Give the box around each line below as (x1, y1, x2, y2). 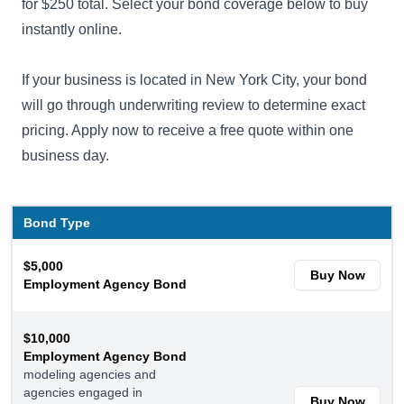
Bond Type (23, 215, 90, 230)
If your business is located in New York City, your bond (22, 71, 367, 87)
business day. (22, 147, 109, 163)
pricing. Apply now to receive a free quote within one (22, 122, 353, 138)
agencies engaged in (23, 384, 142, 399)
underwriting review (119, 96, 244, 113)
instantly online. (22, 21, 125, 37)
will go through (22, 96, 119, 113)
